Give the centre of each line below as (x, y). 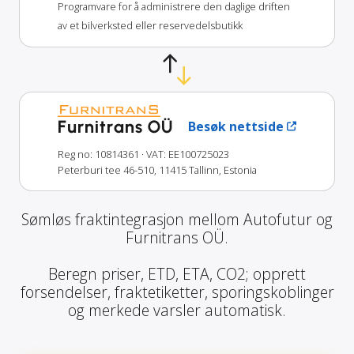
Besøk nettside (236, 126)
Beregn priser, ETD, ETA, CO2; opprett (177, 273)
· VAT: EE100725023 (185, 154)
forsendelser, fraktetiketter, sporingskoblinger (177, 292)
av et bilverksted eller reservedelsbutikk (150, 25)
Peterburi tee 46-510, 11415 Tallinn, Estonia (157, 169)
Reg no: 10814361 (98, 154)
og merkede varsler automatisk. (177, 310)
